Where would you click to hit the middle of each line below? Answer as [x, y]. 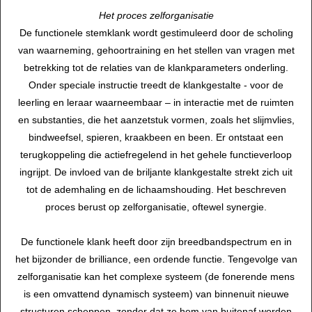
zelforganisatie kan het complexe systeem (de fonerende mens [156, 277]
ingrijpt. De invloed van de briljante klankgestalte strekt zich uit [156, 172]
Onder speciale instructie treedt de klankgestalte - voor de [156, 85]
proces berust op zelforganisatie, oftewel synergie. [156, 207]
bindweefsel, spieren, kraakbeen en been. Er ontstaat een [156, 138]
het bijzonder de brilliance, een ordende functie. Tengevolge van [156, 259]
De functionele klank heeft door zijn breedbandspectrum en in [156, 242]
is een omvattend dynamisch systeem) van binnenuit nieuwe [156, 294]
